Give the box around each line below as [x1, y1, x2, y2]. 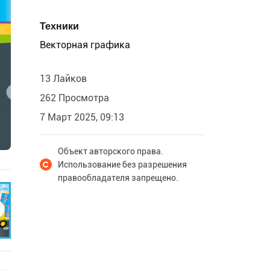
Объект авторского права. [58, 146, 163, 156]
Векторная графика [40, 39, 130, 51]
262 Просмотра [40, 92, 109, 104]
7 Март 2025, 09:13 [40, 111, 124, 123]
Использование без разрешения [58, 160, 187, 169]
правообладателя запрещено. [58, 173, 178, 183]
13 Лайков [40, 73, 87, 84]
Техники [40, 20, 79, 32]
